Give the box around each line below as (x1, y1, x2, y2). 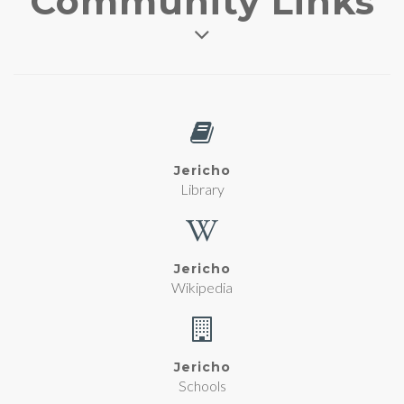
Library (179, 179, 225, 197)
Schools (178, 376, 226, 394)
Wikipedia (171, 278, 233, 296)
